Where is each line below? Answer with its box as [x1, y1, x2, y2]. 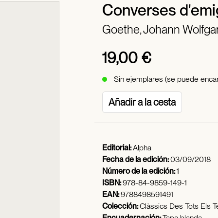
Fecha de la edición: [102, 155, 170, 164]
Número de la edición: [102, 166, 177, 176]
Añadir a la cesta [109, 96, 176, 108]
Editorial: [102, 143, 133, 152]
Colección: [102, 201, 140, 211]
